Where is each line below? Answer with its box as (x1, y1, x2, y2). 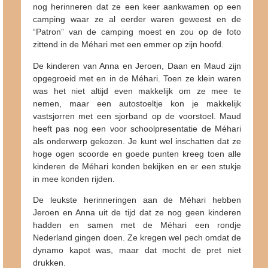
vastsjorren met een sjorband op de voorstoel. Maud (33, 111, 241, 121)
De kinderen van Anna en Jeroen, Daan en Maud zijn (33, 60, 241, 71)
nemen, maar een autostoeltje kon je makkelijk (33, 98, 241, 108)
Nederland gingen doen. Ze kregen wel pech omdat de (33, 233, 241, 243)
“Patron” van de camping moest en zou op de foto (33, 27, 241, 37)
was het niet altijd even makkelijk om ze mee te (33, 86, 241, 96)
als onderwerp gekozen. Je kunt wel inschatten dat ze (33, 136, 241, 146)
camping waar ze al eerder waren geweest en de (33, 14, 241, 25)
